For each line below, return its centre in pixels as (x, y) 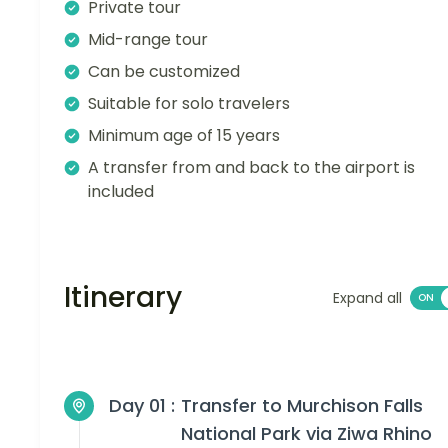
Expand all (367, 298)
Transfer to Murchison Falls (302, 406)
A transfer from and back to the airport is (251, 168)
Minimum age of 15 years (184, 136)
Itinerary (123, 298)
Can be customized (164, 72)
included (121, 192)
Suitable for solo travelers (189, 104)
